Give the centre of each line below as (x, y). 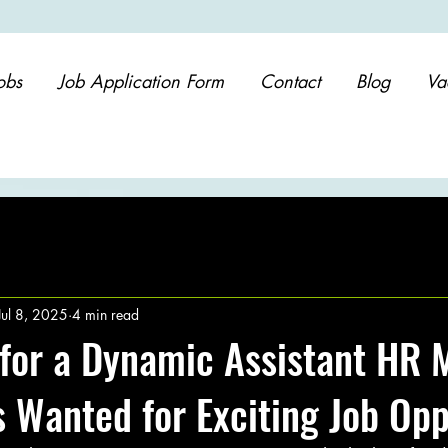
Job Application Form (140, 81)
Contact (289, 81)
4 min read (105, 314)
